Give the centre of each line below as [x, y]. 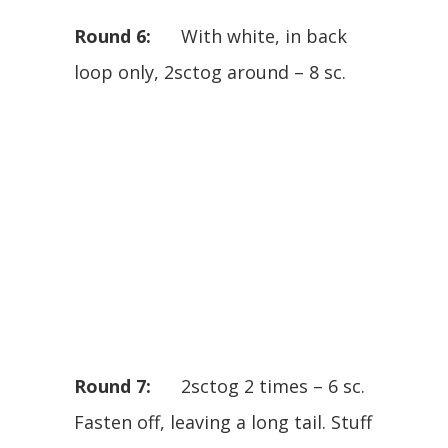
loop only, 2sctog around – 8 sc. [210, 72]
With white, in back [249, 36]
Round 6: [112, 36]
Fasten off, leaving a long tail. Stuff [223, 422]
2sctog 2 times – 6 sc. [258, 386]
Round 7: [112, 386]
